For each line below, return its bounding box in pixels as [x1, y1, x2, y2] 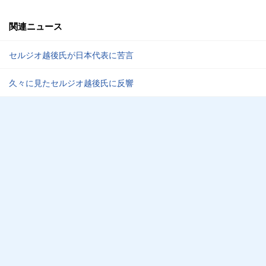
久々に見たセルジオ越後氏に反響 [9, 77, 134, 88]
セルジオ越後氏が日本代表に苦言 [9, 49, 134, 61]
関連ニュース [9, 20, 62, 33]
